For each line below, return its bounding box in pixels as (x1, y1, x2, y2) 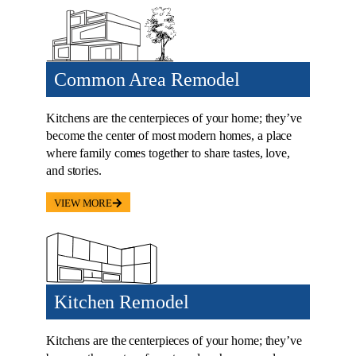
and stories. (46, 163, 102, 177)
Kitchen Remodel (54, 291, 189, 312)
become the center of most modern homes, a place (46, 128, 292, 142)
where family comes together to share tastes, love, (46, 145, 290, 160)
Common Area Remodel (54, 68, 241, 90)
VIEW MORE (54, 196, 113, 209)
